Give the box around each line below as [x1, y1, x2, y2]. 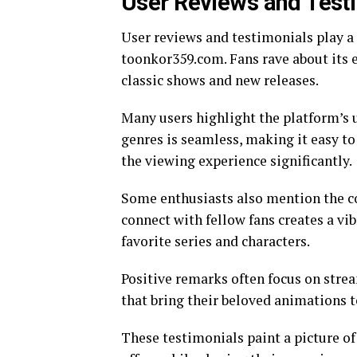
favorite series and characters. [121, 232, 310, 250]
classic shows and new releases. [121, 71, 319, 89]
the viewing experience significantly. [121, 151, 352, 170]
